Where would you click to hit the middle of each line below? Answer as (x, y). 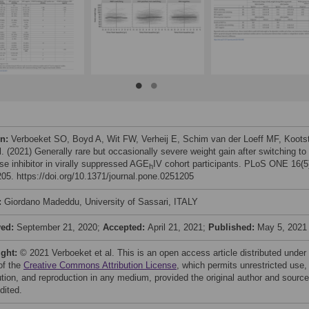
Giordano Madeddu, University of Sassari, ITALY (101, 202)
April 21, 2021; (178, 227)
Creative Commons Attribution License (100, 265)
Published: (233, 227)
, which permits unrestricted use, (242, 265)
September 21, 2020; (60, 227)
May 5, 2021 (282, 227)
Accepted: (125, 227)
